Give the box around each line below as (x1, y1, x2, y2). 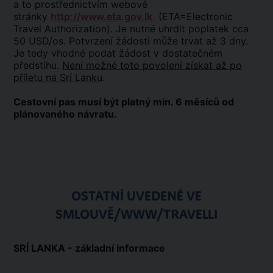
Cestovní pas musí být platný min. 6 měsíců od (13, 96, 234, 108)
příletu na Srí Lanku (13, 71, 102, 83)
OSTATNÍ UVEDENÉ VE (71, 188, 202, 204)
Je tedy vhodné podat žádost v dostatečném (13, 47, 222, 59)
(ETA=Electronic (152, 10, 233, 23)
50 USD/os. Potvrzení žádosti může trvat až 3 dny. (13, 35, 248, 47)
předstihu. (13, 59, 62, 71)
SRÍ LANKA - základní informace (13, 242, 165, 254)
